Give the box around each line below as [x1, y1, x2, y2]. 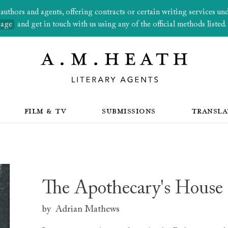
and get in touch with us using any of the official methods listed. [15, 20, 226, 28]
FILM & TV [24, 104, 67, 116]
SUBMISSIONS [102, 104, 156, 116]
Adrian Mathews [55, 205, 120, 214]
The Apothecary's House [42, 180, 223, 198]
